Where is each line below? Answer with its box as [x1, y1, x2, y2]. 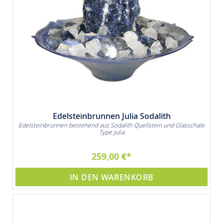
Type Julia [99, 128, 124, 136]
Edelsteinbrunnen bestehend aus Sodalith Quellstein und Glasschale [18, 121, 205, 129]
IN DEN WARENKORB [69, 171, 154, 183]
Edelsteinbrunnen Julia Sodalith [52, 111, 171, 122]
